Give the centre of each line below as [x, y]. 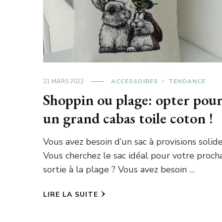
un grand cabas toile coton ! [128, 118]
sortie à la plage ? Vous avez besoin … [119, 169]
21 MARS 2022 [64, 81]
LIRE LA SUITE [71, 194]
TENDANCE [187, 81]
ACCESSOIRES [135, 81]
